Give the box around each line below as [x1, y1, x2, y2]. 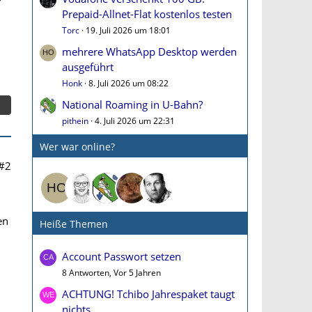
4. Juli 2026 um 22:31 [95, 115, 175, 127]
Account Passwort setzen [62, 249, 181, 263]
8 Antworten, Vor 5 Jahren [62, 267, 161, 279]
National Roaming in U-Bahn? [62, 97, 203, 111]
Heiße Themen [40, 217, 108, 231]
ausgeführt [62, 60, 114, 74]
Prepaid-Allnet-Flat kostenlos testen [62, 7, 232, 21]
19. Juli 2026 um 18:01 [86, 24, 171, 36]
